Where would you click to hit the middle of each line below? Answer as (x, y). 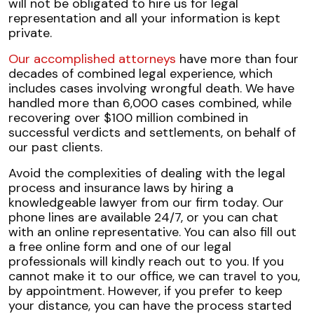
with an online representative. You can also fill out (152, 232)
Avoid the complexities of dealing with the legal (147, 173)
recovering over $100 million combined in (128, 118)
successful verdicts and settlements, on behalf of (152, 132)
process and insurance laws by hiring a (121, 188)
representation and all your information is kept (144, 18)
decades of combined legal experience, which (141, 74)
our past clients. (55, 147)
